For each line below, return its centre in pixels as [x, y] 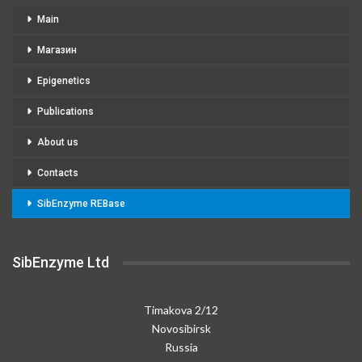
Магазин [57, 51]
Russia [181, 347]
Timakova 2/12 [181, 309]
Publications [65, 112]
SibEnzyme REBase [81, 204]
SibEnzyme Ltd [61, 263]
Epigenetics [64, 81]
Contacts [58, 173]
